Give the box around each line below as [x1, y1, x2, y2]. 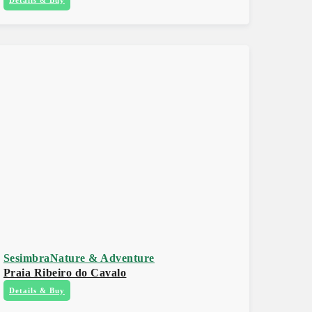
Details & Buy [8, 286, 65, 295]
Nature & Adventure [49, 251, 155, 264]
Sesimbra [3, 251, 50, 264]
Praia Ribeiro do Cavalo [3, 266, 127, 279]
